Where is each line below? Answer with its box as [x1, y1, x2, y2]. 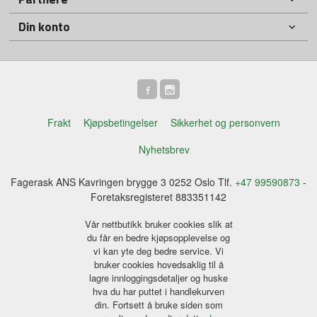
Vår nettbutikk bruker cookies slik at [84, 217, 233, 231]
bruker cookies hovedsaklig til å [93, 257, 224, 271]
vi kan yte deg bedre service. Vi [93, 243, 224, 258]
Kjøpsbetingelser [83, 115, 158, 129]
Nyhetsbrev [138, 142, 190, 156]
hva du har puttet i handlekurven [93, 284, 224, 298]
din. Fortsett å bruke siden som [94, 297, 223, 311]
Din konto [18, 17, 71, 37]
